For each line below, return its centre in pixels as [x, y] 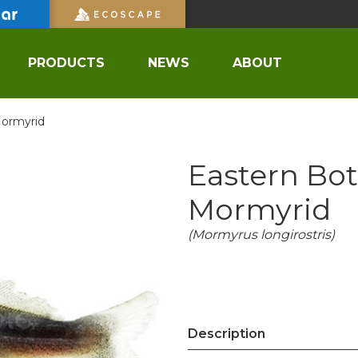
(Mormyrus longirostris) [261, 235]
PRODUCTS [66, 63]
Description [227, 334]
